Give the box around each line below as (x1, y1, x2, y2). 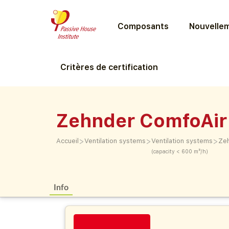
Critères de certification (60, 62, 158, 72)
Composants (117, 21, 169, 31)
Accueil (56, 137, 79, 145)
